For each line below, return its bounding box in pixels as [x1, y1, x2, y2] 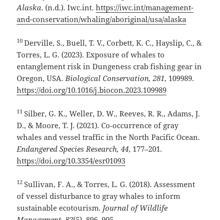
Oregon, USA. [17, 73, 66, 83]
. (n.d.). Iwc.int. [41, 2, 96, 13]
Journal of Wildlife [103, 203, 168, 213]
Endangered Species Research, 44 [17, 144, 129, 154]
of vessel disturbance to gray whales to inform [17, 191, 181, 201]
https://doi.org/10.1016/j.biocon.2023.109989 [17, 85, 167, 95]
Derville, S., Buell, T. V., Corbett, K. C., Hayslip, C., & [24, 38, 202, 48]
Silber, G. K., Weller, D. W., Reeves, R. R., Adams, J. [24, 109, 200, 119]
